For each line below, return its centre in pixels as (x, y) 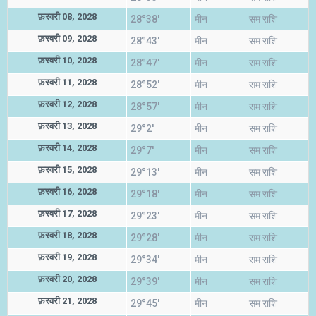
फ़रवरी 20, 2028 (67, 279)
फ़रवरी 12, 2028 (67, 104)
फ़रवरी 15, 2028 (67, 170)
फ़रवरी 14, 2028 (67, 148)
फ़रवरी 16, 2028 (67, 192)
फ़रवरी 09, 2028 (67, 38)
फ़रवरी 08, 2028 (67, 17)
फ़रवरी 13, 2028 (67, 126)
